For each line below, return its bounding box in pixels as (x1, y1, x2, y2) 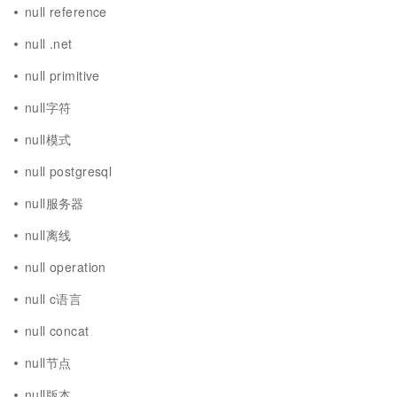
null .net (25, 35, 73, 52)
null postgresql (25, 162, 113, 180)
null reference (25, 3, 107, 20)
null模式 (25, 130, 72, 148)
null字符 (25, 98, 72, 116)
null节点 (25, 354, 72, 371)
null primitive (25, 66, 100, 84)
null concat (25, 322, 90, 339)
